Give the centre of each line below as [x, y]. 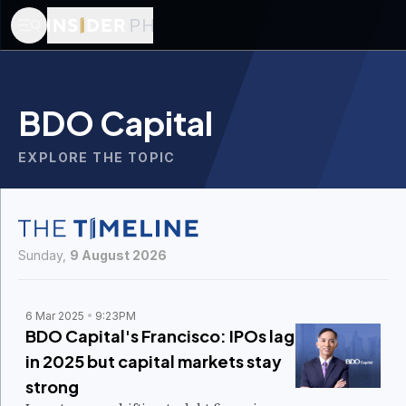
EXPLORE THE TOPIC [97, 157]
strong [52, 387]
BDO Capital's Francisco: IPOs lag [160, 336]
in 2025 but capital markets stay [154, 361]
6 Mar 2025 [55, 316]
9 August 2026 [118, 255]
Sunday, [44, 255]
